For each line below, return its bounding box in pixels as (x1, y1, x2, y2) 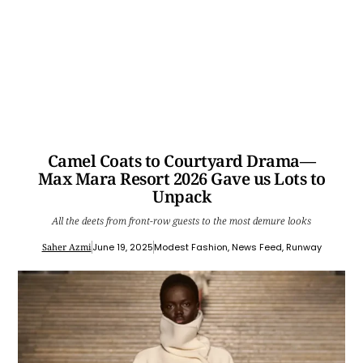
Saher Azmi (41, 241, 92, 254)
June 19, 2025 (92, 241, 153, 254)
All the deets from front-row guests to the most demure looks (52, 214, 311, 228)
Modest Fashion (153, 241, 228, 254)
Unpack (152, 186, 211, 208)
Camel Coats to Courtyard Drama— (47, 150, 316, 173)
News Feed (231, 241, 282, 254)
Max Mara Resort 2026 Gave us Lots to (37, 168, 326, 190)
